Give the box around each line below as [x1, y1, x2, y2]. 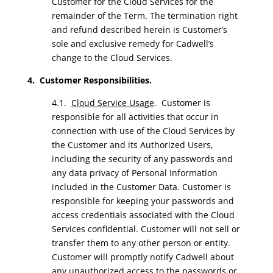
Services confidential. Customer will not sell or [51, 223, 240, 235]
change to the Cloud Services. [51, 52, 172, 63]
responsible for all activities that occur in [51, 111, 219, 122]
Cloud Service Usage [71, 97, 154, 108]
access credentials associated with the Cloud [51, 209, 235, 221]
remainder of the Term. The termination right [51, 10, 238, 21]
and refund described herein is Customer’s [51, 24, 227, 35]
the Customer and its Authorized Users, [51, 139, 213, 151]
